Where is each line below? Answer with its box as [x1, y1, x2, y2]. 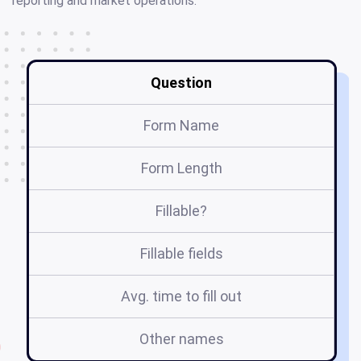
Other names [139, 330, 224, 347]
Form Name [143, 116, 219, 134]
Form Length [140, 159, 222, 176]
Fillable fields [139, 244, 223, 262]
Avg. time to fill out [121, 287, 242, 305]
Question [151, 73, 212, 91]
